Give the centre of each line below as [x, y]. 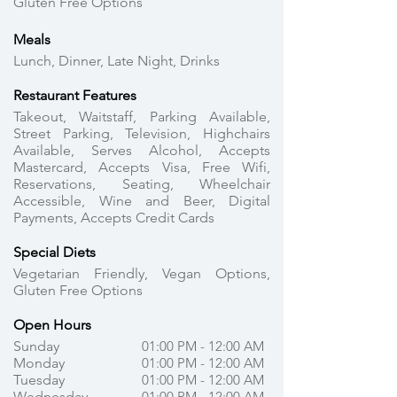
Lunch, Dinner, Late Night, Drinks [117, 61]
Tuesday [39, 380]
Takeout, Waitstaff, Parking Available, [142, 117]
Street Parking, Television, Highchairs [142, 133]
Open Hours [52, 325]
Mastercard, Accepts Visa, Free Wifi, [142, 167]
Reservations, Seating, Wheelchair [142, 184]
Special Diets [54, 252]
